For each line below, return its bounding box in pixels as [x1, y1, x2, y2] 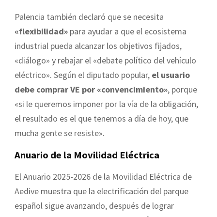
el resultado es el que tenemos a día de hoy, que [15, 112, 188, 124]
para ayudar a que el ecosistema [68, 25, 186, 37]
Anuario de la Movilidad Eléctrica [15, 148, 159, 161]
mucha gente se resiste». [15, 127, 105, 139]
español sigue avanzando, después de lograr [15, 200, 174, 211]
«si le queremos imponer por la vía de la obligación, [15, 98, 198, 109]
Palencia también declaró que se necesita [15, 11, 164, 22]
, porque [168, 83, 197, 95]
